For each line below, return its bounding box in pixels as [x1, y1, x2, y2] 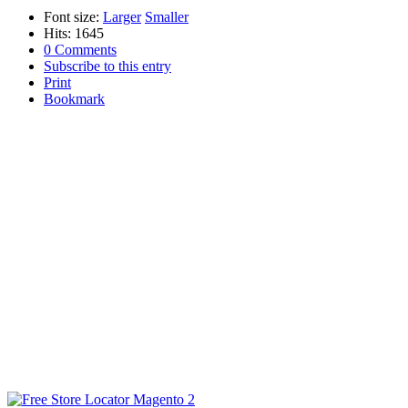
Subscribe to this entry [44, 57, 171, 74]
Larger [103, 8, 141, 25]
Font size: [44, 8, 99, 25]
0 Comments [44, 41, 117, 57]
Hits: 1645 [44, 25, 104, 41]
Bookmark [44, 90, 105, 107]
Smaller [145, 8, 189, 25]
